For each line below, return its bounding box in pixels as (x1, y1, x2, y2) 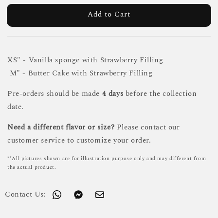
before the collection (123, 88, 197, 99)
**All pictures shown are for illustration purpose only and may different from (7, 154, 206, 163)
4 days (102, 88, 124, 99)
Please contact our (114, 121, 180, 133)
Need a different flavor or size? (7, 121, 115, 133)
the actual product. (7, 163, 56, 171)
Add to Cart (88, 9, 130, 20)
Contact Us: (5, 189, 46, 200)
